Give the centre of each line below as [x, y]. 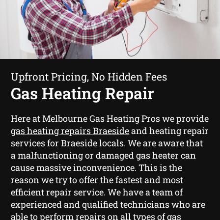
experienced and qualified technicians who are [108, 204]
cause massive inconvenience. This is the [97, 167]
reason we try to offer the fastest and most [97, 179]
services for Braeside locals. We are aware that [107, 143]
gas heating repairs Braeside [70, 130]
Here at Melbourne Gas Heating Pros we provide [110, 118]
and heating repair [169, 130]
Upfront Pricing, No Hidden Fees [89, 76]
